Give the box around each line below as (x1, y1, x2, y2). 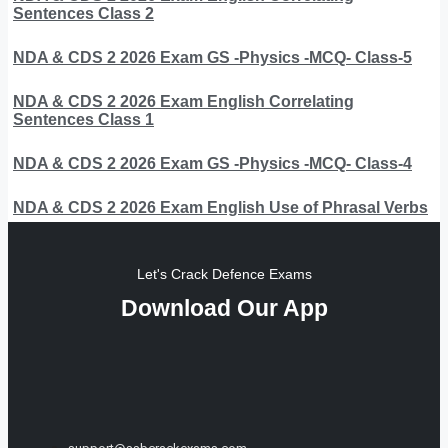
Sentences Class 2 (13, 4, 154, 22)
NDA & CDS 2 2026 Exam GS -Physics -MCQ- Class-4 (13, 154, 412, 172)
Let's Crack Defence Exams (136, 265, 312, 282)
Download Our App (120, 294, 328, 321)
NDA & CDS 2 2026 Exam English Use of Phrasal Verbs (13, 198, 428, 216)
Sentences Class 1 (13, 110, 154, 128)
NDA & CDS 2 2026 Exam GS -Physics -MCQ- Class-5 (13, 48, 412, 66)
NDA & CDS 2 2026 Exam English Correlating (13, 92, 354, 110)
